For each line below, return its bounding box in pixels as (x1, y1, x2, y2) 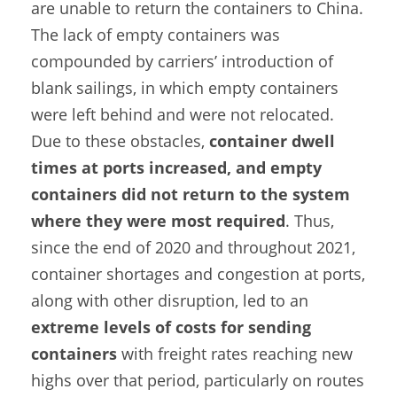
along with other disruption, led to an (31, 290, 308, 312)
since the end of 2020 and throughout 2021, (31, 237, 355, 259)
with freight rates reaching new (117, 343, 353, 365)
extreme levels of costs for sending (31, 316, 311, 339)
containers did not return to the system (31, 183, 350, 206)
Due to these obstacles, (31, 130, 209, 152)
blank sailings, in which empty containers (31, 77, 339, 99)
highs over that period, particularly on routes (31, 370, 364, 392)
